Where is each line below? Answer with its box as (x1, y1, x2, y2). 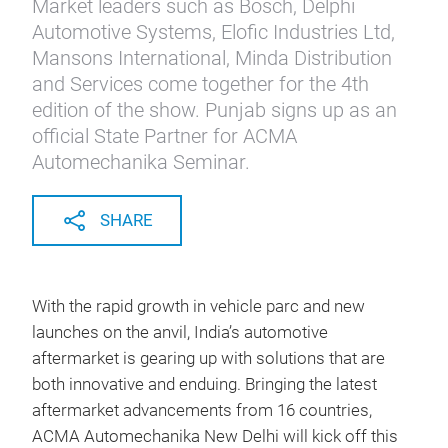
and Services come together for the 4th (32, 72, 369, 96)
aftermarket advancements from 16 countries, (32, 401, 372, 420)
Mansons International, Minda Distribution (32, 46, 392, 70)
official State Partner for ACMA (32, 124, 297, 148)
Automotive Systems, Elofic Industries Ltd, (32, 20, 395, 44)
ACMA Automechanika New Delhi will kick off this (32, 427, 398, 446)
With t (32, 297, 74, 316)
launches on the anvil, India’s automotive (32, 323, 328, 342)
